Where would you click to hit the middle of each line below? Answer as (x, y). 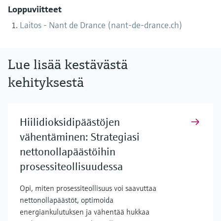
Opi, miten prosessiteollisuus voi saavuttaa (88, 188)
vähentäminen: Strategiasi (80, 137)
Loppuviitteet (35, 9)
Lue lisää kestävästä (68, 64)
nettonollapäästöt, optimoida (67, 200)
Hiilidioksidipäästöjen (70, 122)
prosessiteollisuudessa (71, 166)
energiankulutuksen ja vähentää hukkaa (85, 211)
